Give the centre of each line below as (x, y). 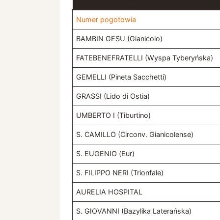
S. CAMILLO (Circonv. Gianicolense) (135, 135)
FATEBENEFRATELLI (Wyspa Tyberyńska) (145, 58)
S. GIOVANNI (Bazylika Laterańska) (134, 211)
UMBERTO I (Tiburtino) (114, 115)
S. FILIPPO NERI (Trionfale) (120, 173)
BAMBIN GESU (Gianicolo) (120, 39)
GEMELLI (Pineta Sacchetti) (122, 77)
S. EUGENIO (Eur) (106, 154)
